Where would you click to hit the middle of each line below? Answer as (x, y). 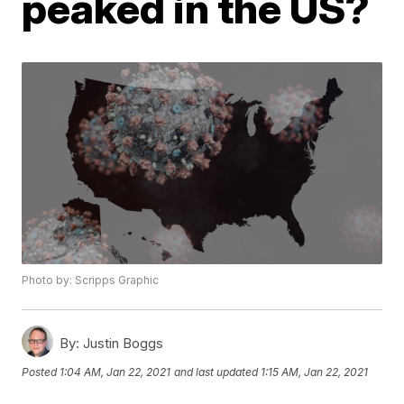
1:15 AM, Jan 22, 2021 (315, 372)
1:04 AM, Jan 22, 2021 (115, 372)
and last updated (216, 372)
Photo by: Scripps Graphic (91, 280)
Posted (41, 372)
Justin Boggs (122, 344)
